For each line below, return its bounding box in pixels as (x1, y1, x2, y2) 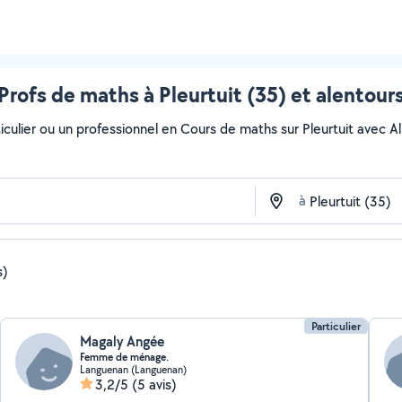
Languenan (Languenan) (80, 363, 188, 376)
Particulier (310, 319, 361, 334)
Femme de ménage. (80, 350, 170, 364)
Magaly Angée (80, 332, 165, 351)
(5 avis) (132, 375, 178, 394)
